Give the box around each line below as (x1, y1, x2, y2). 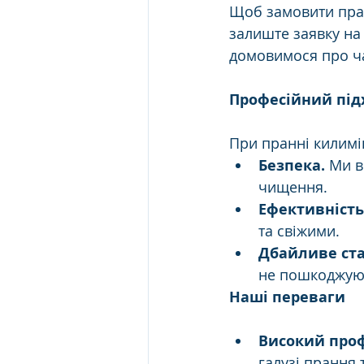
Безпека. (258, 155, 325, 175)
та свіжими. (258, 221, 340, 240)
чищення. (258, 177, 327, 197)
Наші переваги (229, 287, 345, 307)
